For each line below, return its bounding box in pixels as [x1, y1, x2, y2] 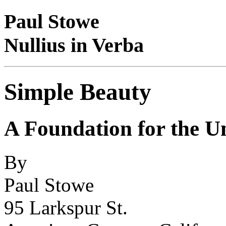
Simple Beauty [4, 78, 151, 105]
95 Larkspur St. [4, 197, 128, 219]
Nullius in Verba [4, 33, 144, 56]
